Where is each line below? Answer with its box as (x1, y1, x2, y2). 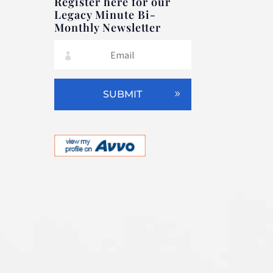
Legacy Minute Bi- (54, 7, 157, 22)
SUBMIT (103, 88, 143, 101)
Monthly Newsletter (54, 19, 161, 35)
